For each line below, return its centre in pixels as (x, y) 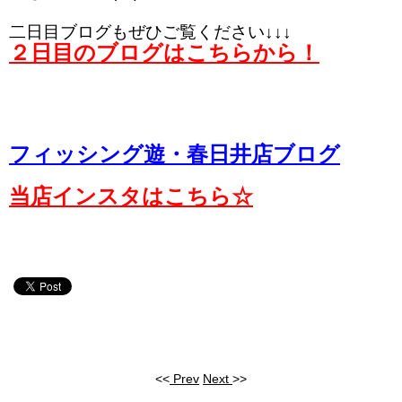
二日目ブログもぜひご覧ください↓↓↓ (150, 32)
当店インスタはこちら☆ (131, 197)
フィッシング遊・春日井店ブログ (175, 154)
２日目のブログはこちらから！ (164, 53)
